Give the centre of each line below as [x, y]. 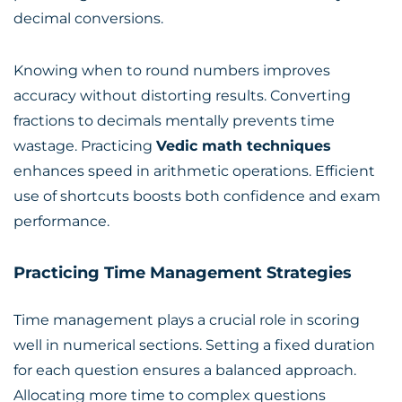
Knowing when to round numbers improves [172, 70]
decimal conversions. [88, 18]
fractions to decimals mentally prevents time [174, 121]
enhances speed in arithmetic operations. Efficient [194, 171]
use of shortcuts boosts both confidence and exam [197, 196]
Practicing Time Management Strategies [183, 273]
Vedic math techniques [244, 146]
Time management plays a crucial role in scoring [187, 320]
